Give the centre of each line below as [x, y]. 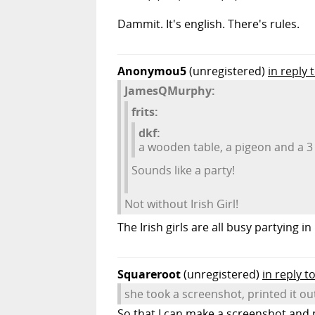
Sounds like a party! [183, 171]
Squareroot [149, 275]
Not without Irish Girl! [181, 204]
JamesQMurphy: [170, 91]
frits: [145, 112]
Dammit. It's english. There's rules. [208, 24]
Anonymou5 [152, 71]
